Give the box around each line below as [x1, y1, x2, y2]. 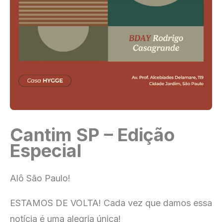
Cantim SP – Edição [10, 124, 175, 146]
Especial [10, 140, 82, 162]
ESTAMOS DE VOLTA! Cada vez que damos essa [10, 198, 212, 209]
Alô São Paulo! [10, 173, 70, 184]
